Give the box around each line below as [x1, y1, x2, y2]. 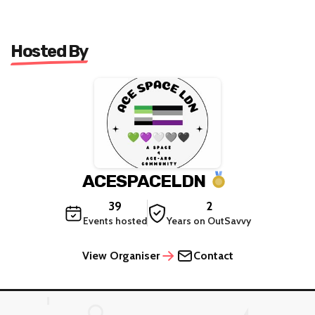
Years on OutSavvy [167, 214, 251, 228]
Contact [193, 249, 233, 263]
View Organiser [82, 249, 160, 263]
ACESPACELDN [82, 170, 205, 191]
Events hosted [83, 214, 147, 228]
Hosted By [11, 41, 88, 61]
